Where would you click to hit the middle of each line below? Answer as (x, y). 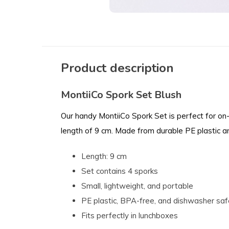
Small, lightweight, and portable (137, 186)
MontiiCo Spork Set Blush (121, 95)
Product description (117, 68)
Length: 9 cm (104, 156)
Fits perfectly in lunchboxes (130, 216)
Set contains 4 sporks (120, 171)
